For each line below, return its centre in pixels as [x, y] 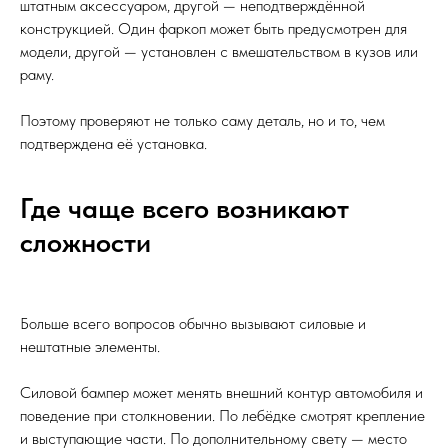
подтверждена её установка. [113, 144]
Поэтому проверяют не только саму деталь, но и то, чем [202, 121]
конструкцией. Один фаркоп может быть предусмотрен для [213, 29]
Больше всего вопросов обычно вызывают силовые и [193, 324]
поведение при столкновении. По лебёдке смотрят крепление [222, 416]
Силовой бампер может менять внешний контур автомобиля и [221, 393]
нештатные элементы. [90, 347]
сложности [85, 242]
